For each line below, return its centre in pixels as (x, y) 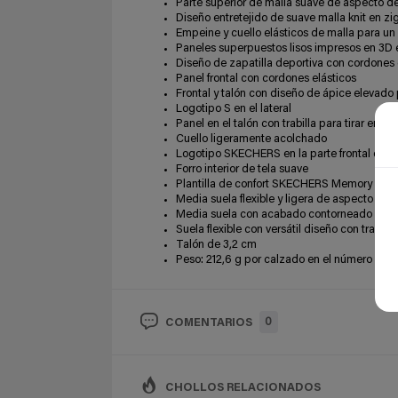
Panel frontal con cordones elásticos (266, 79)
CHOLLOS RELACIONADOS (243, 387)
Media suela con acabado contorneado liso (284, 215)
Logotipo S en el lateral (234, 109)
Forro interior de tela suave (242, 170)
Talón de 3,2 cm (216, 245)
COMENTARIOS (209, 323)
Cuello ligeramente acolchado (251, 139)
